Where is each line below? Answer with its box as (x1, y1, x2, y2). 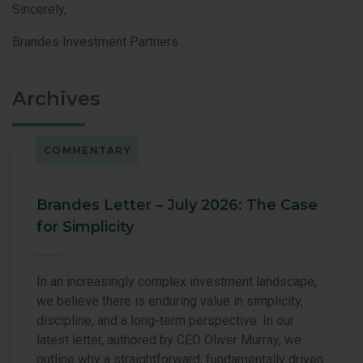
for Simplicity (36, 217, 134, 236)
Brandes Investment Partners (12, 33, 178, 49)
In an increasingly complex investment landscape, (36, 273, 317, 289)
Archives (12, 86, 100, 110)
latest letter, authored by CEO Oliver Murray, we (36, 331, 301, 348)
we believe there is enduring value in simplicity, (36, 293, 303, 309)
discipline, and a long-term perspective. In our (36, 312, 294, 328)
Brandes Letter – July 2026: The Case (36, 195, 318, 214)
